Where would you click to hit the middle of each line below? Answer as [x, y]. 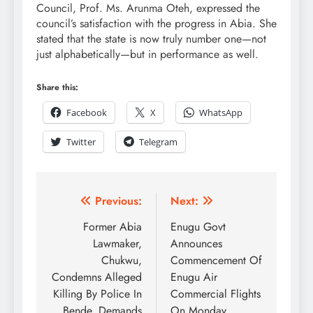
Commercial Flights [216, 293]
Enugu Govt [198, 226]
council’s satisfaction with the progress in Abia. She [156, 23]
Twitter [81, 141]
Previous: [118, 201]
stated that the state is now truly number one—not [151, 38]
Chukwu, [122, 260]
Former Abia [112, 226]
